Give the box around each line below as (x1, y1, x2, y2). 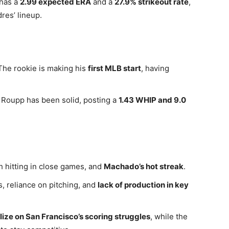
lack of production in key (98, 180, 189, 190)
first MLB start (88, 63, 141, 73)
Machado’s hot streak (104, 162, 184, 171)
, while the (150, 212, 188, 221)
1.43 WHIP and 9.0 (119, 95, 186, 105)
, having (141, 63, 169, 73)
